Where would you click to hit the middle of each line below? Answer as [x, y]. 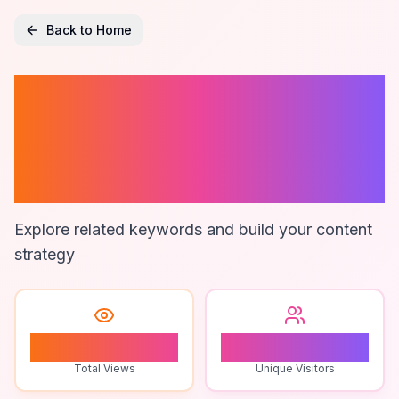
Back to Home [89, 30]
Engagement [147, 138]
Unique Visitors [295, 368]
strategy [45, 254]
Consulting [129, 181]
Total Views [104, 368]
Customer [118, 96]
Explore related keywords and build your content [193, 229]
